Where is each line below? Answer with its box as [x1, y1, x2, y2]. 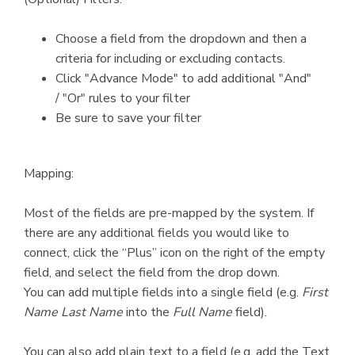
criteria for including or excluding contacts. [55, 49, 288, 67]
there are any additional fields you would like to [24, 223, 289, 242]
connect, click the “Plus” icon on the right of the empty [24, 243, 325, 261]
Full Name [173, 303, 232, 321]
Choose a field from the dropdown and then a [55, 29, 307, 48]
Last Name [61, 303, 123, 321]
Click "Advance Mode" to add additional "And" [55, 69, 311, 87]
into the [123, 303, 173, 321]
